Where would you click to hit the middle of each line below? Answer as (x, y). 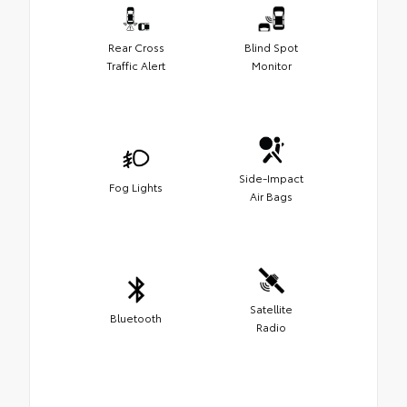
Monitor (271, 65)
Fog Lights (136, 187)
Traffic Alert (136, 65)
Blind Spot (271, 47)
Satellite (271, 309)
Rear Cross (136, 47)
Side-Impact (271, 178)
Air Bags (271, 196)
